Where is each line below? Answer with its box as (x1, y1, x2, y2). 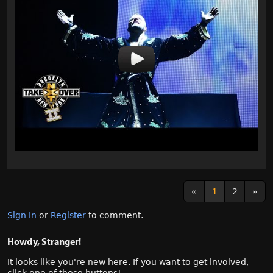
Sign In (7, 210, 37, 221)
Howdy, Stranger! (7, 235, 81, 248)
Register (51, 210, 86, 221)
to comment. (86, 210, 143, 221)
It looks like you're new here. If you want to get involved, (7, 257, 249, 268)
